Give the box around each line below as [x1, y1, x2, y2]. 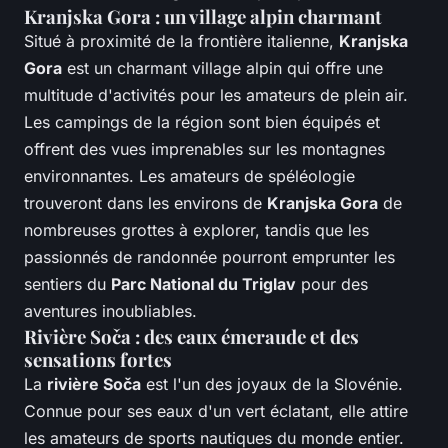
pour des [296, 274, 368, 295]
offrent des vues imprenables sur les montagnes [24, 139, 385, 160]
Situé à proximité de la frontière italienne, [24, 31, 339, 52]
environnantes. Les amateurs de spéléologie [24, 166, 355, 187]
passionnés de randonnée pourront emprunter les [24, 247, 395, 268]
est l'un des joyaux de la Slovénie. [141, 374, 403, 395]
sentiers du [24, 274, 111, 295]
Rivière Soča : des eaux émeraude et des [24, 324, 359, 350]
